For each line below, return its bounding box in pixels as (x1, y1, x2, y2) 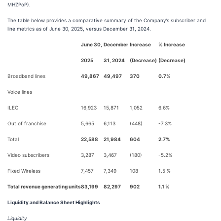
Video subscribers (7, 152, 49, 158)
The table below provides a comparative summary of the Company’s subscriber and (7, 17, 206, 23)
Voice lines (7, 89, 32, 95)
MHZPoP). (7, 1, 31, 7)
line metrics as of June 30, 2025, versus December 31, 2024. (7, 26, 151, 32)
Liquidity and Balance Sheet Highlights (7, 199, 100, 205)
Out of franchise (7, 120, 46, 126)
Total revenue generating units (7, 184, 81, 189)
